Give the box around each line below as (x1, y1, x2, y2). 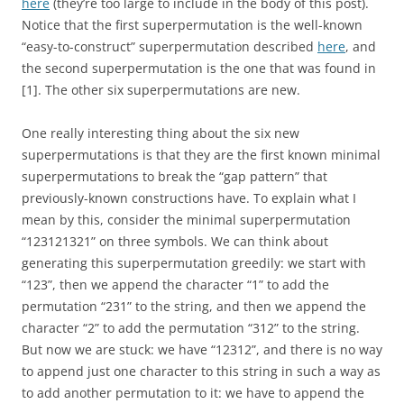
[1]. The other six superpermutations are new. (22, 81, 300, 98)
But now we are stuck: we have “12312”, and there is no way (22, 341, 382, 358)
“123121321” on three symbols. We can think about (22, 233, 328, 250)
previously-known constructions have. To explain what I (22, 189, 356, 207)
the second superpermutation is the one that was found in (22, 60, 376, 77)
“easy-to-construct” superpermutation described (22, 38, 317, 55)
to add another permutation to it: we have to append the (22, 384, 364, 401)
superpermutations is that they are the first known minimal (22, 146, 381, 163)
